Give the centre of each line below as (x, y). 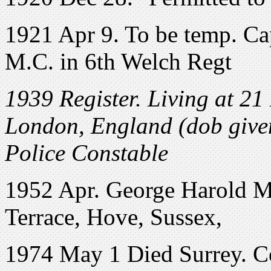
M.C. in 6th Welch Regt (118, 61)
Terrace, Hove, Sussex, (113, 217)
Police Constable (87, 152)
